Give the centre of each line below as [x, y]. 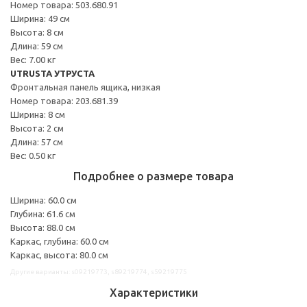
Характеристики [153, 292]
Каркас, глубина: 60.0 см [60, 241]
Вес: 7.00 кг [33, 59]
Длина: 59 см [37, 46]
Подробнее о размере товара [153, 176]
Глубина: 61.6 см [43, 213]
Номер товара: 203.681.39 [64, 100]
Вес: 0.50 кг [33, 155]
